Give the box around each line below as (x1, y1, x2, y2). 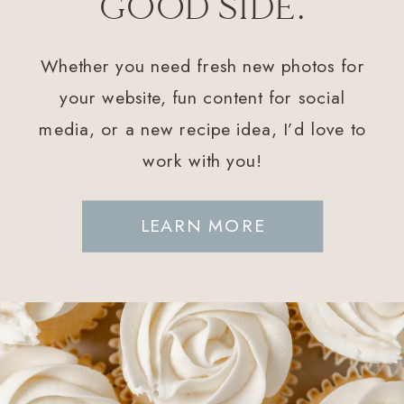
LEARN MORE (140, 213, 265, 239)
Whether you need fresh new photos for (40, 52, 365, 78)
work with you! (142, 147, 263, 173)
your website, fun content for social (60, 84, 346, 110)
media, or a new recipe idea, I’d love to (39, 115, 367, 142)
